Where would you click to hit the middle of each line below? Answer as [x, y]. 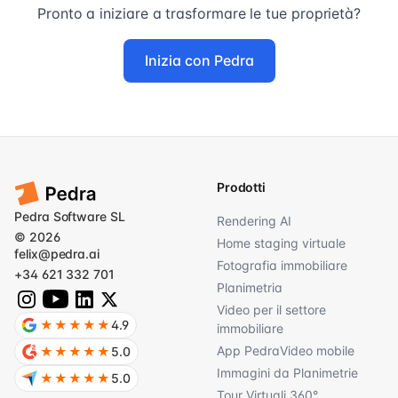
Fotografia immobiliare [282, 266]
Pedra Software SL [70, 217]
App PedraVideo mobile [286, 351]
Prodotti [241, 187]
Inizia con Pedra [199, 61]
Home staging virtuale [281, 243]
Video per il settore [271, 310]
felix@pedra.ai [57, 254]
